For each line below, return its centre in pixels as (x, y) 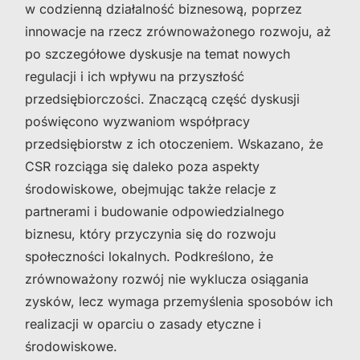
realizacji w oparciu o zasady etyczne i (143, 323)
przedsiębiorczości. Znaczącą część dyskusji (162, 98)
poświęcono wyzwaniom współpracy (137, 121)
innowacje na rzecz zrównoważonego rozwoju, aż (178, 31)
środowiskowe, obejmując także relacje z (151, 188)
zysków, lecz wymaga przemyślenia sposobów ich (179, 301)
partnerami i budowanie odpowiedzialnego (155, 211)
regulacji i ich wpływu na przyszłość (135, 76)
